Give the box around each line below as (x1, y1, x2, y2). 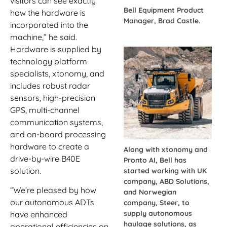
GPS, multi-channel (10, 104, 80, 115)
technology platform (10, 56, 87, 66)
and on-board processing (10, 129, 106, 139)
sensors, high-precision (10, 92, 95, 103)
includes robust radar (10, 80, 90, 91)
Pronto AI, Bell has (124, 155, 186, 165)
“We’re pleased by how (10, 185, 96, 196)
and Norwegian (124, 187, 176, 197)
